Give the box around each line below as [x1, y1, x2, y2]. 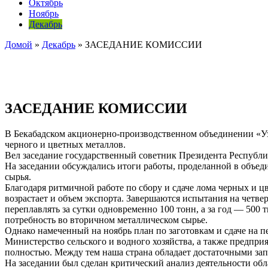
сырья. [5, 171, 31, 182]
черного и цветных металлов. [5, 139, 126, 150]
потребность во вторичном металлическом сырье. [5, 214, 208, 225]
